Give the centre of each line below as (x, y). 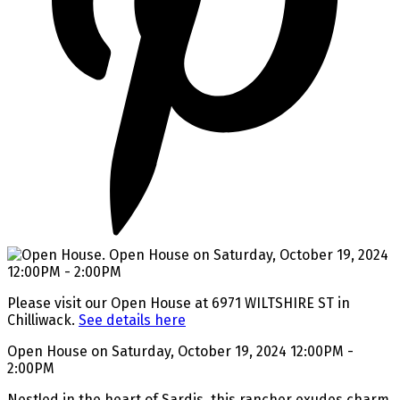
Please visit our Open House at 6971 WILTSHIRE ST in (179, 304)
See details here (132, 321)
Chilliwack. (43, 321)
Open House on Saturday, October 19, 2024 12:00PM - (180, 352)
